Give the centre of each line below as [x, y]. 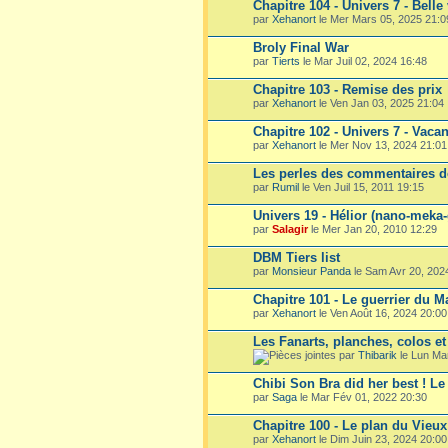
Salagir [290, 228]
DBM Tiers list [296, 257]
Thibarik [377, 354]
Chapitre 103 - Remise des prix [347, 89]
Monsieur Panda [311, 270]
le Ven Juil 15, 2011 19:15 [361, 186]
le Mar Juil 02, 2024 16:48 [363, 60]
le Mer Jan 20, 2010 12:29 [372, 228]
